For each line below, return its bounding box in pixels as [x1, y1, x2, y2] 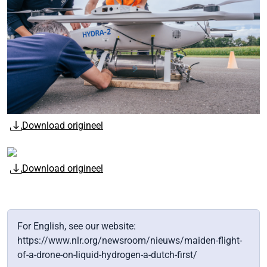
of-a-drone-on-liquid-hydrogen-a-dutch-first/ [17, 249, 197, 261]
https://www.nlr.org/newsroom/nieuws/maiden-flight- [17, 235, 242, 247]
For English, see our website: [17, 221, 136, 232]
